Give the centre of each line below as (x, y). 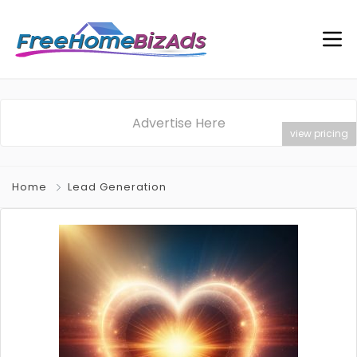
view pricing (319, 133)
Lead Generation (117, 187)
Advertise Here (178, 123)
